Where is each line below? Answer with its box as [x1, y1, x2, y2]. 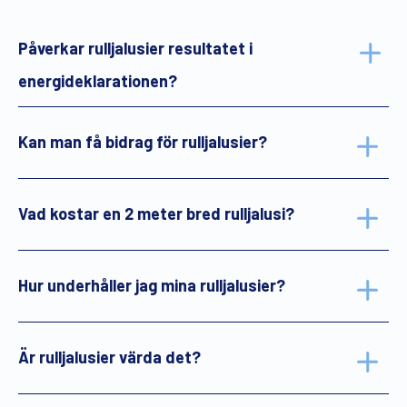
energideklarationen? [18, 70, 177, 91]
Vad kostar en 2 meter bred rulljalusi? [18, 203, 294, 223]
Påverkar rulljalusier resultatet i [18, 37, 253, 58]
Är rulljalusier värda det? [18, 346, 201, 367]
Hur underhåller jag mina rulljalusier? [18, 274, 285, 295]
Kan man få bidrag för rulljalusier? [18, 131, 267, 152]
